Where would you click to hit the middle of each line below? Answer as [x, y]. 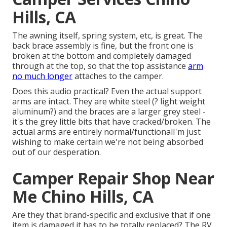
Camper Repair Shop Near [113, 178]
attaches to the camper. [118, 76]
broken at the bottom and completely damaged [102, 56]
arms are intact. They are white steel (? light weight [109, 102]
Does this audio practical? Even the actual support [107, 91]
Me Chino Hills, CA [83, 197]
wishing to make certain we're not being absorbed [108, 142]
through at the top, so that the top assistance [100, 66]
